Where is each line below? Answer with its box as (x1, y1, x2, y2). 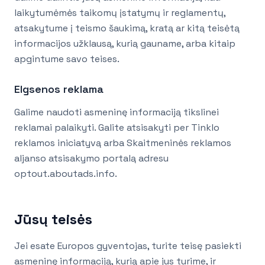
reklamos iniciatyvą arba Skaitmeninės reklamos (14, 137, 231, 150)
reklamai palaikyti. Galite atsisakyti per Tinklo (14, 121, 219, 134)
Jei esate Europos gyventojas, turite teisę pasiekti (14, 240, 241, 253)
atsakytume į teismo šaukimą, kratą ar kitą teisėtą (14, 22, 240, 35)
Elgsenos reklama (14, 82, 104, 96)
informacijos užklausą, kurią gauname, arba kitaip (14, 37, 235, 50)
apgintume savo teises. (14, 53, 119, 66)
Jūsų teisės (14, 210, 92, 229)
